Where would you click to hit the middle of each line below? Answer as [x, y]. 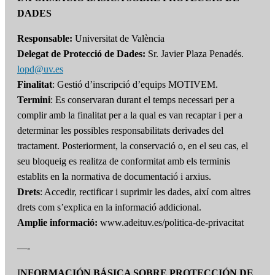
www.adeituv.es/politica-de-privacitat [171, 223]
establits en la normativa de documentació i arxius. [114, 177]
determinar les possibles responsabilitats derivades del [120, 131]
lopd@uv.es [40, 69]
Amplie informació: [57, 223]
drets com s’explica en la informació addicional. [109, 207]
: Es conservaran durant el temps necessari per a [142, 100]
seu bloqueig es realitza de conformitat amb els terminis [124, 161]
